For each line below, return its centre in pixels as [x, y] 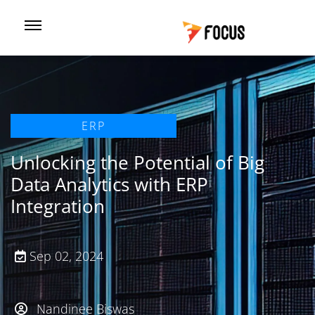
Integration [58, 206]
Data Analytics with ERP [109, 184]
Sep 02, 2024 [65, 256]
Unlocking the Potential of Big [137, 162]
